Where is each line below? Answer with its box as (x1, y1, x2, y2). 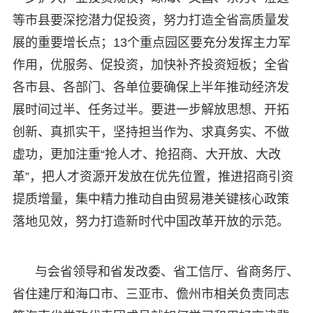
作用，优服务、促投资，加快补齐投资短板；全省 (12, 57, 289, 72)
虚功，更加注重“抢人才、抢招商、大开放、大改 (12, 147, 281, 161)
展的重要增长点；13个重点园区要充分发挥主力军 (12, 35, 291, 50)
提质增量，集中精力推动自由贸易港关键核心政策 (12, 191, 289, 206)
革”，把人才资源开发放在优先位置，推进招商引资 (12, 169, 293, 184)
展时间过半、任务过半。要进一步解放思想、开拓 (12, 102, 289, 117)
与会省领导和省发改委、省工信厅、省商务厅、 (34, 264, 299, 279)
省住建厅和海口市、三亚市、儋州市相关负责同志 (12, 286, 289, 301)
